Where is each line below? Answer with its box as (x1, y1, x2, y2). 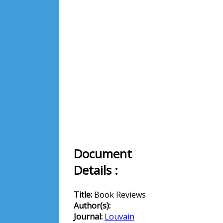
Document (74, 145, 132, 162)
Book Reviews (94, 189, 146, 200)
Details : (74, 162, 118, 178)
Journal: (74, 211, 105, 222)
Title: (74, 189, 94, 200)
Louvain (105, 211, 134, 222)
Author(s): (74, 200, 111, 211)
